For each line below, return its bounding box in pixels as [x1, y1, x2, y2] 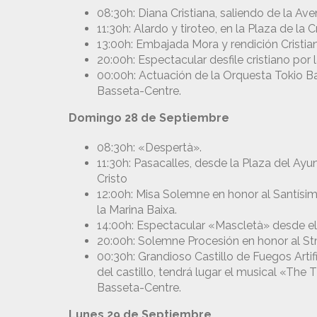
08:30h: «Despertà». [97, 141, 202, 155]
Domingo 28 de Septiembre [69, 111, 229, 125]
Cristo [97, 172, 127, 186]
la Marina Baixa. [97, 203, 177, 217]
